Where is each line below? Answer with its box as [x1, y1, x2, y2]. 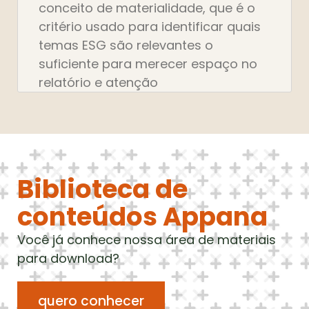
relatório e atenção [39, 73, 158, 91]
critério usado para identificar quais [39, 17, 261, 35]
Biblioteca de [17, 170, 188, 207]
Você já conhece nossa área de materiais [17, 230, 276, 248]
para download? [17, 249, 119, 267]
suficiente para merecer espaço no [39, 54, 257, 72]
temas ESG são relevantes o [39, 36, 213, 54]
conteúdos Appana [17, 198, 268, 235]
